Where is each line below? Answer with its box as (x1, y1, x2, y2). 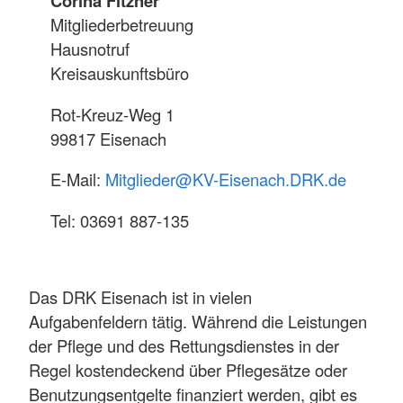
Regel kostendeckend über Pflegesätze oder (29, 357, 347, 381)
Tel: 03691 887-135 (50, 208, 189, 232)
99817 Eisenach (50, 126, 166, 150)
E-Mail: (50, 167, 105, 192)
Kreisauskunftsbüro (50, 61, 189, 85)
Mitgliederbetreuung (50, 13, 193, 37)
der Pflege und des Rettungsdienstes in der (29, 333, 339, 357)
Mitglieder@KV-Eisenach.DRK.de (105, 167, 346, 192)
